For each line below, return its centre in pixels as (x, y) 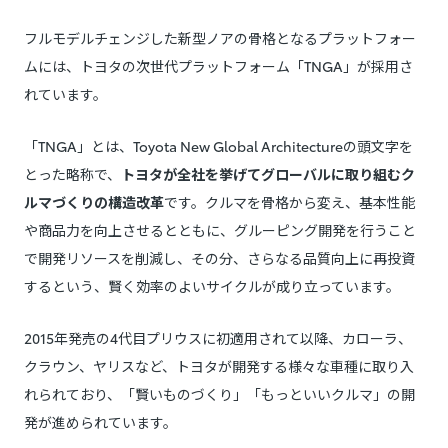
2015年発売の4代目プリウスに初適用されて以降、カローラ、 (218, 338)
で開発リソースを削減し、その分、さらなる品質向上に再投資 (219, 258)
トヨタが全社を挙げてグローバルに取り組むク (268, 174)
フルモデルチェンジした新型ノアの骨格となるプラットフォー (220, 38)
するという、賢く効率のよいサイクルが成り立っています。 (212, 286)
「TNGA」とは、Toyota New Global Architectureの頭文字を (218, 146)
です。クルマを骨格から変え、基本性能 (289, 202)
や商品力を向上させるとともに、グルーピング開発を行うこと (220, 230)
